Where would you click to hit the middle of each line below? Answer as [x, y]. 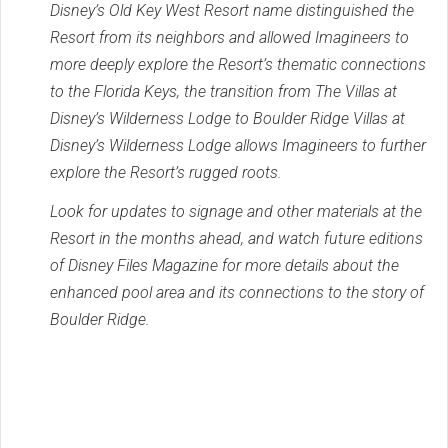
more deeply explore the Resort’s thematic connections [238, 64]
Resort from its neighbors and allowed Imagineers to [229, 37]
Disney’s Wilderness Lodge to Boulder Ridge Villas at [227, 118]
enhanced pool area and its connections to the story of [237, 292]
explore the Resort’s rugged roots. [166, 172]
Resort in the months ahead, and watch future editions [236, 238]
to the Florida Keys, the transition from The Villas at [223, 91]
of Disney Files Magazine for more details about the [224, 265]
